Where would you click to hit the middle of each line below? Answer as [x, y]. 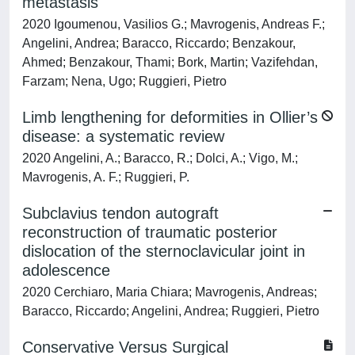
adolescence [66, 270]
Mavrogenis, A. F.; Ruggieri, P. [106, 177]
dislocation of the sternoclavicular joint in [164, 251]
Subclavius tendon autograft [120, 213]
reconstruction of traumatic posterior [150, 232]
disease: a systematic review [123, 136]
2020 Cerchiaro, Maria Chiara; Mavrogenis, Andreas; [170, 292]
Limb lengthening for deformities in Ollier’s [170, 117]
